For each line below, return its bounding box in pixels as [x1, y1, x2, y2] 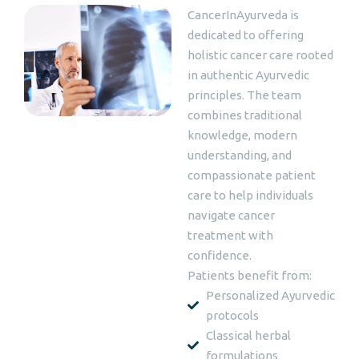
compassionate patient [188, 168, 316, 182]
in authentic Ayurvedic [188, 68, 309, 82]
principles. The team [188, 88, 301, 102]
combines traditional [188, 108, 302, 122]
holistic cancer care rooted [188, 48, 333, 62]
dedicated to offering [188, 28, 304, 42]
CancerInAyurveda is [188, 8, 299, 22]
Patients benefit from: [188, 268, 312, 282]
